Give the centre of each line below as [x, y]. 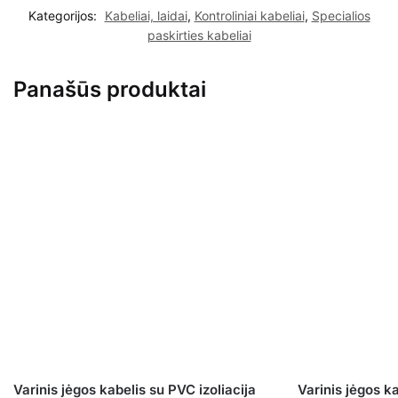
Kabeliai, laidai [146, 16]
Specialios [341, 16]
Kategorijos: [64, 16]
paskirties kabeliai [199, 36]
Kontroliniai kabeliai [249, 16]
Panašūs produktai [110, 90]
